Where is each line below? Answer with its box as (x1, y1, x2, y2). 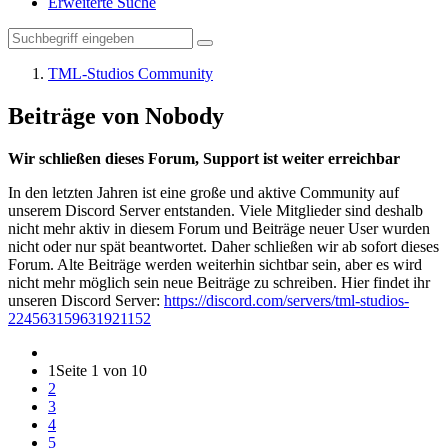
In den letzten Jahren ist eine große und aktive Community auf (8, 183, 399, 201)
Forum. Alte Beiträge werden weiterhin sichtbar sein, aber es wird (8, 255, 422, 273)
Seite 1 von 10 (56, 361, 147, 379)
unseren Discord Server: (8, 291, 164, 309)
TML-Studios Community (48, 65, 213, 82)
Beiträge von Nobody (8, 102, 224, 129)
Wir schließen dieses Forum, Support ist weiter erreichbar (8, 149, 400, 167)
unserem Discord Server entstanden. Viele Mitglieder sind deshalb (8, 201, 423, 219)
